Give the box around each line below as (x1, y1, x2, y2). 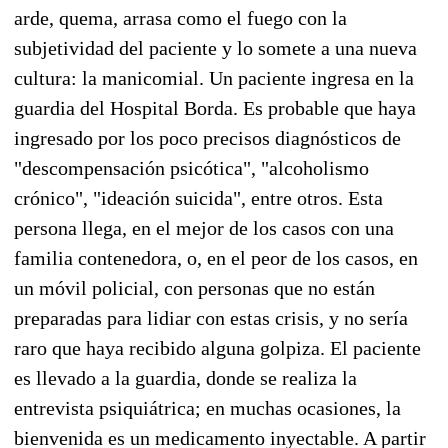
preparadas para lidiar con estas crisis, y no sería (14, 306, 408, 329)
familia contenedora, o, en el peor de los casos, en (14, 246, 418, 269)
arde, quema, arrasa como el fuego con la (14, 6, 347, 29)
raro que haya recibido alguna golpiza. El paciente (14, 336, 421, 359)
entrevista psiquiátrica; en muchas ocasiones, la (14, 396, 401, 419)
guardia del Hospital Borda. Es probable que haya (14, 96, 416, 119)
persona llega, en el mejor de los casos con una (14, 216, 394, 239)
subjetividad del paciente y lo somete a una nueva (14, 36, 417, 59)
